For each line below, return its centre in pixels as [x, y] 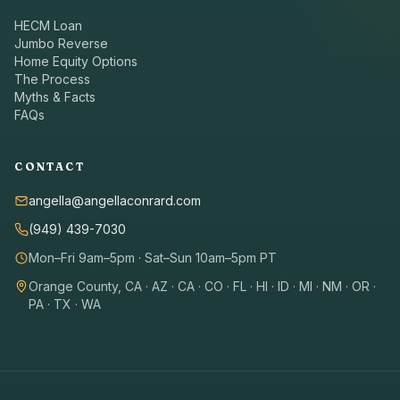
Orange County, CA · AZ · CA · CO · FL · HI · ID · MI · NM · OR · [202, 286]
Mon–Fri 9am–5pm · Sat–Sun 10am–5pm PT [153, 257]
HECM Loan [48, 25]
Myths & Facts [55, 96]
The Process [52, 79]
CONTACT [50, 166]
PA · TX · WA [65, 304]
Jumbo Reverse [61, 43]
